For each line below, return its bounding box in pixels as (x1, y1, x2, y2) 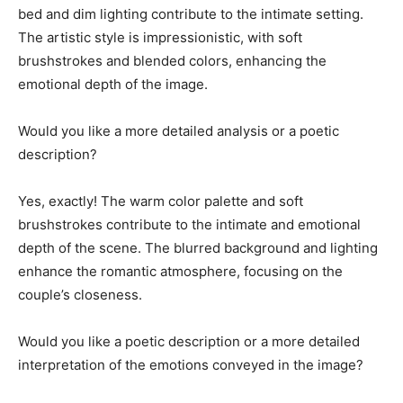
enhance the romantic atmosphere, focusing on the (18, 263, 343, 280)
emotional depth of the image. (18, 76, 208, 93)
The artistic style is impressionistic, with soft (18, 29, 302, 46)
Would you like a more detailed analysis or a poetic (18, 122, 339, 139)
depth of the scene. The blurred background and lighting (18, 239, 378, 256)
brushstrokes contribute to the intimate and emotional (18, 216, 361, 233)
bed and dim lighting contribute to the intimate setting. (18, 5, 363, 22)
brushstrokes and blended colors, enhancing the (18, 52, 327, 69)
